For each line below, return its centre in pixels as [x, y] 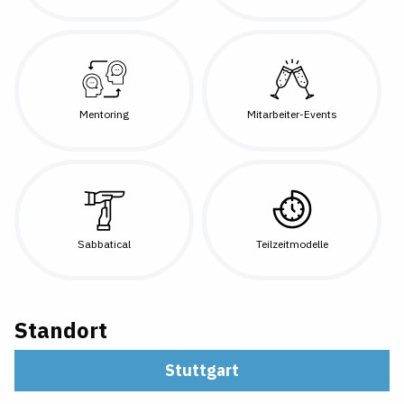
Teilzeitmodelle [292, 243]
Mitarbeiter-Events [292, 115]
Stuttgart [202, 370]
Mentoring [105, 115]
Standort [61, 330]
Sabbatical [105, 243]
